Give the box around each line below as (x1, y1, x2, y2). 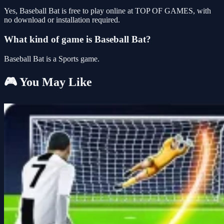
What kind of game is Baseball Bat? (4, 33, 151, 44)
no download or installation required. (4, 15, 120, 24)
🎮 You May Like (4, 75, 92, 89)
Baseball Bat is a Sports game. (4, 54, 99, 63)
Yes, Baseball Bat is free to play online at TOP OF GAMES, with (4, 6, 211, 15)
